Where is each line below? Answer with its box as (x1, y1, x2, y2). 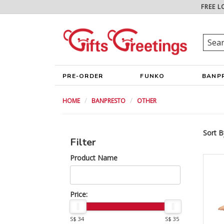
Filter (70, 135, 96, 149)
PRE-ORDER (62, 72, 103, 80)
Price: (70, 189, 87, 199)
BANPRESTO (91, 96, 125, 105)
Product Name (70, 153, 117, 162)
